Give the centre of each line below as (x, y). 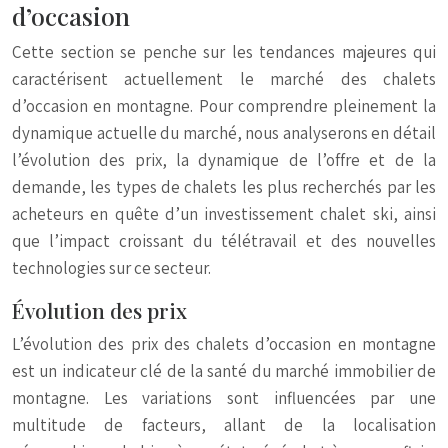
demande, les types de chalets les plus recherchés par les (224, 187)
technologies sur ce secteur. (111, 268)
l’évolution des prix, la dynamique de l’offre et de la (224, 160)
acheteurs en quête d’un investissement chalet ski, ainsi (224, 214)
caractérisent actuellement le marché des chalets (224, 79)
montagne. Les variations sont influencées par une (224, 398)
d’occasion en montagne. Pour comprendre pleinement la (224, 106)
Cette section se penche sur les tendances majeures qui (224, 52)
